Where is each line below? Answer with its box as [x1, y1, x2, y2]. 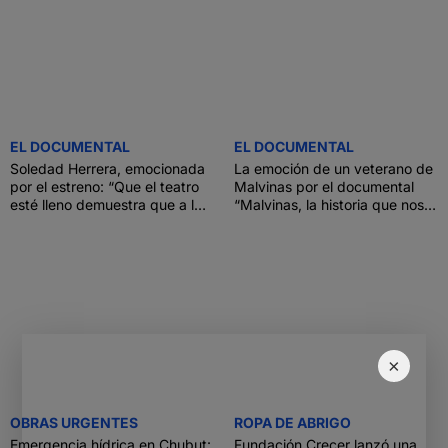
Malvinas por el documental [234, 178, 414, 195]
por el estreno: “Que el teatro [10, 178, 199, 195]
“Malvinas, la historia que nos [234, 196, 424, 213]
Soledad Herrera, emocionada [10, 160, 205, 177]
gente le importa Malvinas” [10, 214, 185, 231]
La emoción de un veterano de [234, 160, 433, 177]
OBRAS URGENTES [10, 414, 138, 431]
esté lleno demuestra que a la [10, 196, 202, 213]
